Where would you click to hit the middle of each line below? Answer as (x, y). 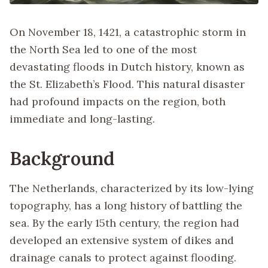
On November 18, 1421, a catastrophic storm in (128, 32)
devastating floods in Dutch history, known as (127, 67)
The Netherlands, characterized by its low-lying (132, 188)
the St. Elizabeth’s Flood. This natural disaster (127, 84)
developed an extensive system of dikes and (122, 240)
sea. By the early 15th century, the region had (124, 223)
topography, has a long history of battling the (126, 205)
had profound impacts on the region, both (118, 102)
